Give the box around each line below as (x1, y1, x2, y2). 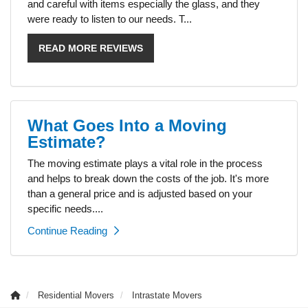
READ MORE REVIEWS (38, 42, 143, 54)
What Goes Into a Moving (27, 115, 227, 135)
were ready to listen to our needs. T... (27, 12, 192, 25)
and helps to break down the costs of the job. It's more (27, 172, 269, 184)
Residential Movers (38, 289, 114, 300)
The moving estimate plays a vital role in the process (27, 157, 263, 169)
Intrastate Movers (132, 289, 202, 300)
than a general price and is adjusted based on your (27, 187, 252, 199)
